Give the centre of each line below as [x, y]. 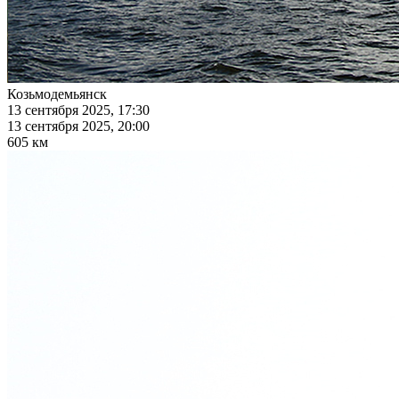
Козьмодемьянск [57, 94]
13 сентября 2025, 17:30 [78, 110]
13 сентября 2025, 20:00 [78, 126]
